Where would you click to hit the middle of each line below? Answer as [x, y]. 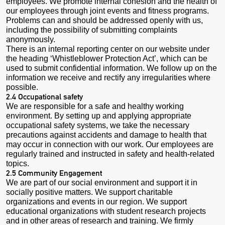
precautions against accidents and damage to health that [106, 135]
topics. [19, 163]
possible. [22, 87]
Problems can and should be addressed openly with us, [104, 20]
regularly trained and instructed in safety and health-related [110, 154]
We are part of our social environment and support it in [102, 182]
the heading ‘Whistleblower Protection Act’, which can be [107, 58]
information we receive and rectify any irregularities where [108, 77]
